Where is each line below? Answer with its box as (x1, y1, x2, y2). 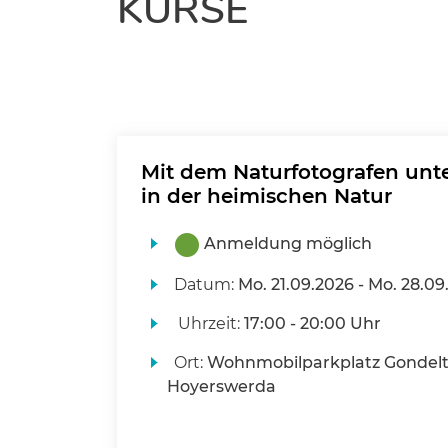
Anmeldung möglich (203, 234, 372, 254)
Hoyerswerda (166, 377, 276, 397)
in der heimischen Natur (141, 184, 392, 209)
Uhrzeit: (173, 314, 244, 334)
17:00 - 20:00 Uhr (243, 314, 381, 334)
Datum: (173, 275, 238, 295)
